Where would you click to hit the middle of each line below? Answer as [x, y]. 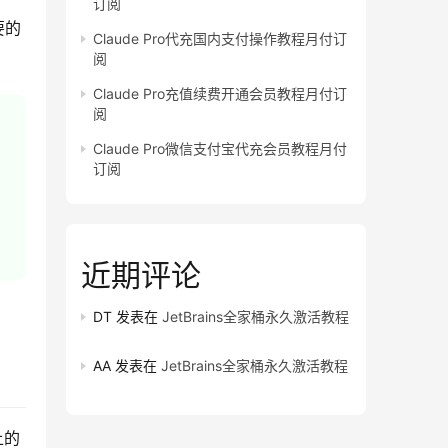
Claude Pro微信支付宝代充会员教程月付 [220, 149]
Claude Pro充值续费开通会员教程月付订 [220, 94]
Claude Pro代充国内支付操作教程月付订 [220, 39]
